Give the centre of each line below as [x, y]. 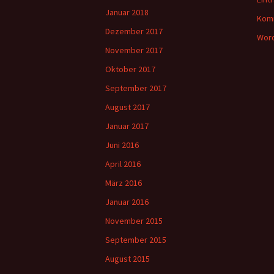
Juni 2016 [122, 145]
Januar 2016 [127, 202]
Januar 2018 [127, 12]
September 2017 [136, 88]
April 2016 [123, 164]
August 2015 [128, 259]
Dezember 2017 [134, 31]
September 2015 [136, 240]
